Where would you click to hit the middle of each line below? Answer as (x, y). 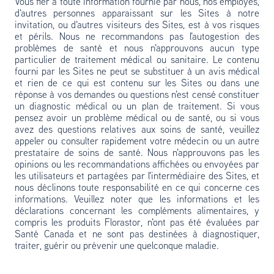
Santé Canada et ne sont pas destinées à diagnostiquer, (137, 235)
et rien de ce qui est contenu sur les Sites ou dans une (137, 84)
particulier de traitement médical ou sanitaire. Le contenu (137, 61)
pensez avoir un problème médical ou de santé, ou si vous (137, 119)
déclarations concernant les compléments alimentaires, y (137, 212)
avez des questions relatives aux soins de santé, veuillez (137, 130)
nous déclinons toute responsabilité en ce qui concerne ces (137, 188)
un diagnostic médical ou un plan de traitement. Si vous (137, 107)
